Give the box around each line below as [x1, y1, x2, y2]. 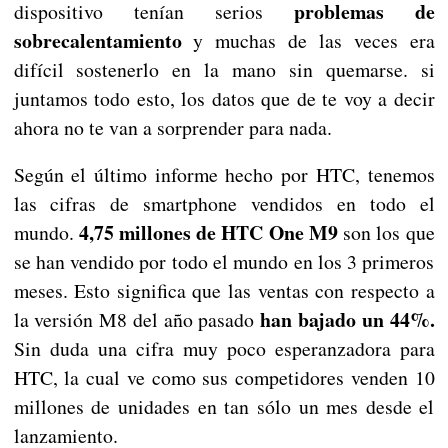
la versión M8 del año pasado [13, 306, 261, 334]
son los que [337, 219, 435, 247]
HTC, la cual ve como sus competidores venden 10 [13, 364, 435, 392]
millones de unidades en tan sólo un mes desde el [13, 393, 435, 421]
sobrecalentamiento [13, 26, 182, 56]
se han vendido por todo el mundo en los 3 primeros [13, 248, 435, 276]
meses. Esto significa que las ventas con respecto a [13, 277, 435, 305]
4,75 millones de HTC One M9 [78, 218, 338, 248]
